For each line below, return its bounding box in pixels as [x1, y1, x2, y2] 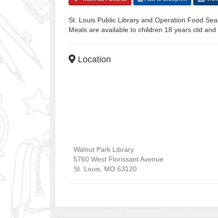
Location [75, 54, 111, 64]
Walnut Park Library [73, 145, 134, 153]
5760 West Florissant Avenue [73, 155, 163, 163]
